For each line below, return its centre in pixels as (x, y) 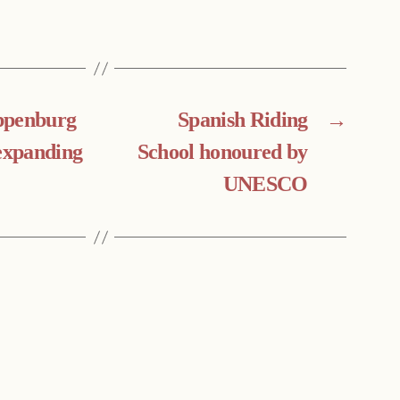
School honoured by (222, 153)
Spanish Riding (242, 121)
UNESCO (265, 185)
